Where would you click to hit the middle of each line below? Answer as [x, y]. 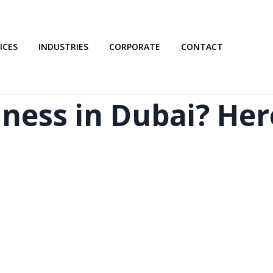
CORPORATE [134, 47]
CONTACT [202, 47]
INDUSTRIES [63, 47]
